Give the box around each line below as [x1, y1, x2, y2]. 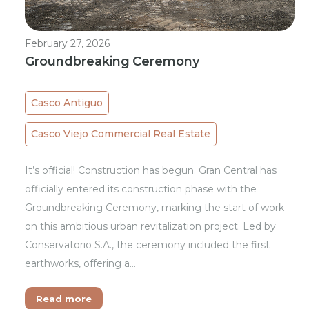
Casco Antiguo [31, 97, 103, 110]
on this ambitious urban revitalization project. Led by [25, 220, 277, 233]
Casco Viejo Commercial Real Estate [31, 128, 211, 141]
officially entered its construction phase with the [25, 183, 257, 196]
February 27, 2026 [25, 37, 110, 50]
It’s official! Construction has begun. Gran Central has [25, 164, 277, 177]
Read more [36, 293, 92, 305]
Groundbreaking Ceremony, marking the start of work [25, 201, 285, 215]
